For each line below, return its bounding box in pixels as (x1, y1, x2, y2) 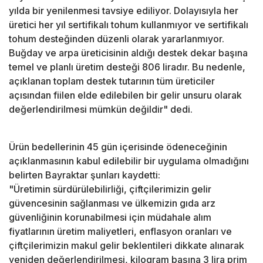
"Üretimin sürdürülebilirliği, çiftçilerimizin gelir (9, 183, 211, 195)
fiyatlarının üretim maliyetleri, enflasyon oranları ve (9, 225, 232, 238)
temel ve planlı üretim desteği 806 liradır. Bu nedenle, (9, 61, 245, 73)
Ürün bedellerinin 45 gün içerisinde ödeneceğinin (9, 141, 227, 153)
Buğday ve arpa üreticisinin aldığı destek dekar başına (9, 47, 248, 59)
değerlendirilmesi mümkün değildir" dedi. (9, 103, 193, 116)
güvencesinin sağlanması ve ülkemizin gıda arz (9, 197, 215, 210)
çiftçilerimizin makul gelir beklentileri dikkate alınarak (9, 240, 244, 252)
